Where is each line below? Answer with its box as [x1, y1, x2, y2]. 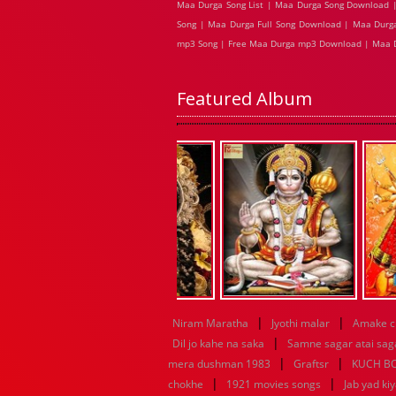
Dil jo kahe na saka [172, 336, 264, 351]
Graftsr [293, 356, 329, 371]
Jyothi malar [271, 316, 330, 331]
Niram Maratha [172, 316, 248, 331]
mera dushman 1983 [168, 356, 270, 371]
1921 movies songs [226, 377, 321, 392]
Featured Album [177, 87, 312, 110]
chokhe [168, 377, 203, 392]
